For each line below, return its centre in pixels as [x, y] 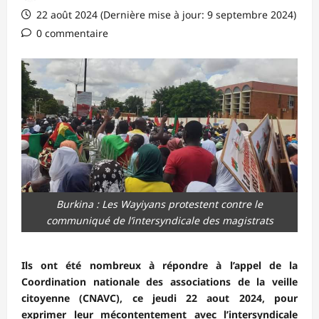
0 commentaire [72, 33]
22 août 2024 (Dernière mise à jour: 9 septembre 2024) [165, 14]
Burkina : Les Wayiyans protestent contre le [159, 204]
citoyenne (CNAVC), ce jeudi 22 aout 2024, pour [159, 298]
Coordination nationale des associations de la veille [159, 282]
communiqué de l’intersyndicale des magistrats [159, 221]
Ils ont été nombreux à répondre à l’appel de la [159, 266]
